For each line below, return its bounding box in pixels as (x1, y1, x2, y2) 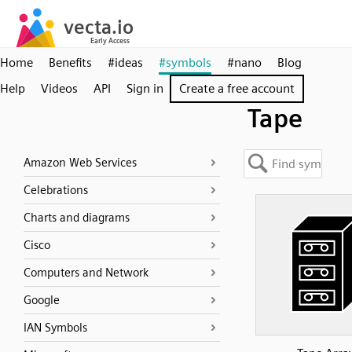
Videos (41, 81, 78, 96)
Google (24, 293, 60, 307)
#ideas (108, 55, 143, 70)
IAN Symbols (24, 321, 87, 335)
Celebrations (24, 183, 88, 197)
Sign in (126, 81, 163, 96)
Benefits (49, 55, 92, 70)
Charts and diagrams (24, 211, 130, 225)
